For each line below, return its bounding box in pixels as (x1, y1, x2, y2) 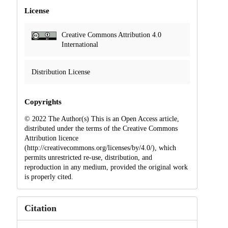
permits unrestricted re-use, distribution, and (24, 154, 152, 162)
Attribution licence (24, 134, 78, 142)
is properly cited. (24, 173, 73, 181)
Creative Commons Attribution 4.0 (61, 31, 161, 39)
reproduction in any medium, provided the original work (24, 163, 188, 172)
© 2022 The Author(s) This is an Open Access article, (24, 115, 179, 123)
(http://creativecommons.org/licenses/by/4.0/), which (24, 144, 176, 152)
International (61, 41, 98, 49)
